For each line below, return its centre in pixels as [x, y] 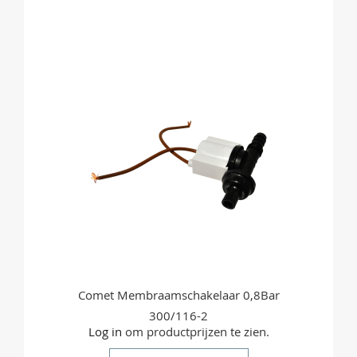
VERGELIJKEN [223, 74]
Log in [105, 332]
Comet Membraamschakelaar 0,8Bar [178, 295]
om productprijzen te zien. [195, 332]
